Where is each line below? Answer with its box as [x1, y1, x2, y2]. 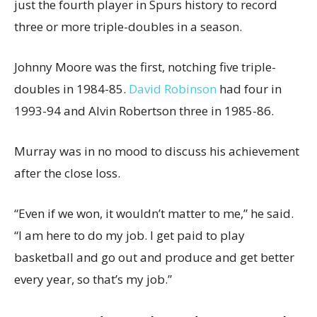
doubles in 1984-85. [14, 81, 129, 98]
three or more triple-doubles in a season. [14, 18, 242, 35]
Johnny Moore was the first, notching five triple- [14, 59, 276, 76]
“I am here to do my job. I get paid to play [14, 227, 245, 244]
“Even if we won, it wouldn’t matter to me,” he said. [14, 205, 294, 222]
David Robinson [129, 81, 217, 98]
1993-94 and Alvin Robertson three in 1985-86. [14, 103, 274, 120]
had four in [217, 81, 282, 98]
